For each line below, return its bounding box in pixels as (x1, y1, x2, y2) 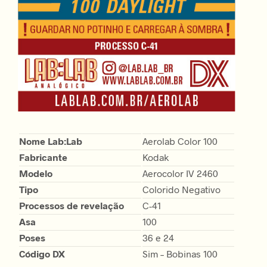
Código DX (19, 247, 65, 259)
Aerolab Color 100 (142, 135, 218, 147)
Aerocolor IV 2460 (142, 167, 218, 179)
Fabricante (19, 151, 67, 163)
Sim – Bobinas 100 (142, 247, 218, 259)
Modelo (19, 167, 52, 179)
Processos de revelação (19, 199, 124, 211)
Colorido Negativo (142, 183, 221, 195)
